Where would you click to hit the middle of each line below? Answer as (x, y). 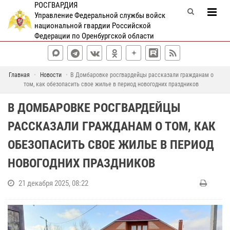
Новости (51, 75)
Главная (19, 75)
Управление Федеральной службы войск (100, 15)
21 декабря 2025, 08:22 (53, 183)
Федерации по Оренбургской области (94, 36)
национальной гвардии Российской (92, 26)
